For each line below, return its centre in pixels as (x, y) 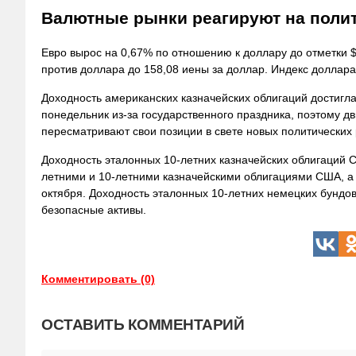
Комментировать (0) (98, 279)
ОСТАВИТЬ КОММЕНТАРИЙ (143, 325)
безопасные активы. (94, 209)
